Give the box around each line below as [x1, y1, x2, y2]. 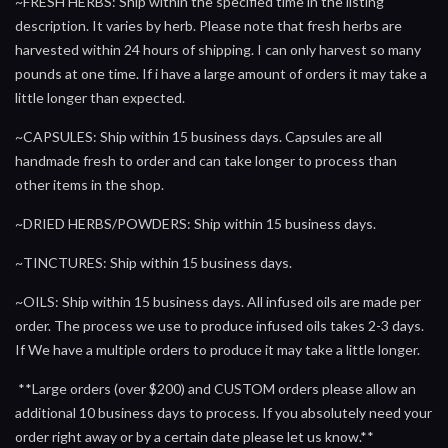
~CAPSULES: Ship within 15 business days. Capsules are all [15, 127, 382, 145]
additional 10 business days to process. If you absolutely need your [15, 403, 432, 421]
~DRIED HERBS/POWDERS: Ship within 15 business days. [15, 214, 376, 232]
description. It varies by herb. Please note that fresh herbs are [15, 16, 402, 34]
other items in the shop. [15, 175, 164, 193]
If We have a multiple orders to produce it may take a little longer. [15, 340, 420, 358]
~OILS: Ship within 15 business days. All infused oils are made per [15, 292, 421, 310]
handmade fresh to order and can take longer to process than [15, 151, 397, 169]
